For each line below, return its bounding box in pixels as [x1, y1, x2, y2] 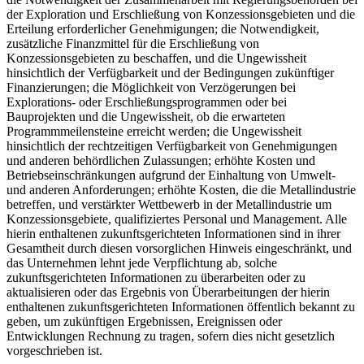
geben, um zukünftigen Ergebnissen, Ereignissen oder [6, 314, 282, 328]
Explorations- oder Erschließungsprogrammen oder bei [6, 94, 287, 109]
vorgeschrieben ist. [6, 343, 102, 357]
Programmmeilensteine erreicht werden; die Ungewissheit [6, 123, 301, 138]
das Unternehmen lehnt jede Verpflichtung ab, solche [6, 255, 277, 270]
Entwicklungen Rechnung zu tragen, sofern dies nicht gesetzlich [6, 328, 335, 343]
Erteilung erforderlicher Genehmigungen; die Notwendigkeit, [6, 21, 319, 36]
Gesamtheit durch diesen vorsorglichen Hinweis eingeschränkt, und [6, 240, 352, 255]
